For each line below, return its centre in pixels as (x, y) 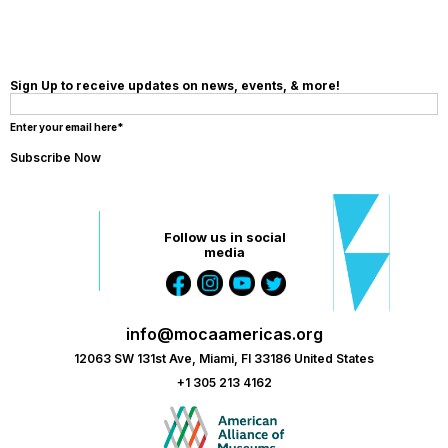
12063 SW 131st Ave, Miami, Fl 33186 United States (224, 358)
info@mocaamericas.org (224, 333)
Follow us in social (225, 236)
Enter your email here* (67, 126)
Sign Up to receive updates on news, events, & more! (175, 85)
